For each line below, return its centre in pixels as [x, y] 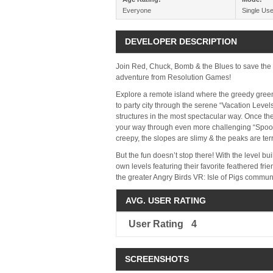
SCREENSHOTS [157, 259]
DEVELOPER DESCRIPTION [181, 41]
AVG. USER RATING [166, 200]
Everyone [137, 10]
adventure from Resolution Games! [173, 77]
